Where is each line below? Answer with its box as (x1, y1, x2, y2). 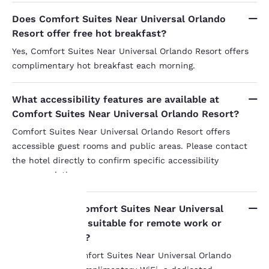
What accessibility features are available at (12, 93, 219, 105)
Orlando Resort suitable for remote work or (12, 217, 222, 229)
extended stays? (12, 231, 90, 243)
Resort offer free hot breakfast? (12, 27, 166, 39)
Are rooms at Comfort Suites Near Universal (12, 202, 223, 214)
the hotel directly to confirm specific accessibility (12, 155, 219, 165)
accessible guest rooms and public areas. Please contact (12, 141, 247, 151)
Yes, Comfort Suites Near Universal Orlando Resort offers (12, 46, 249, 56)
